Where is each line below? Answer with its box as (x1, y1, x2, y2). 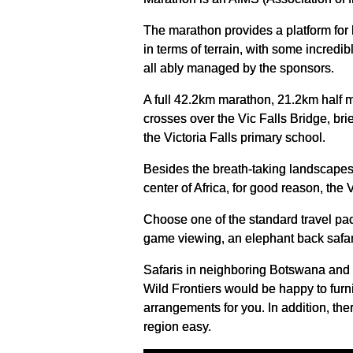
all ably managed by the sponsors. (143, 61, 334, 75)
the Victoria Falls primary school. (143, 131, 325, 144)
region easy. (143, 320, 211, 333)
